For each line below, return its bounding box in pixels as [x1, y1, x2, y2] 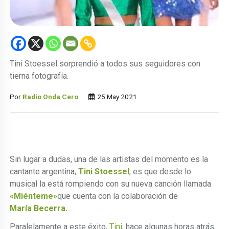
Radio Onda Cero [22, 92, 79, 101]
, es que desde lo [129, 166, 192, 176]
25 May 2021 [96, 92, 138, 101]
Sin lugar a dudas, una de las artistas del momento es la [10, 154, 209, 164]
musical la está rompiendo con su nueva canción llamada [10, 178, 212, 189]
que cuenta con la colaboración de [57, 191, 178, 201]
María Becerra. [10, 203, 68, 213]
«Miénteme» [10, 191, 58, 201]
